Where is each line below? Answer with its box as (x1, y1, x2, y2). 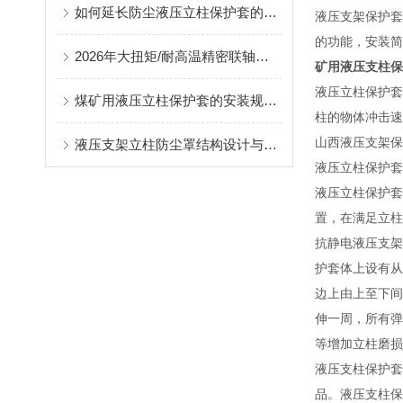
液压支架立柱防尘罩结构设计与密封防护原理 (264, 137, 277, 152)
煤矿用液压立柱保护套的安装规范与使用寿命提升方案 (264, 93, 277, 108)
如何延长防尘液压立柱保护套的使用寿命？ (264, 4, 277, 20)
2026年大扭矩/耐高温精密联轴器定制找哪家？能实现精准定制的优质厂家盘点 (255, 49, 269, 64)
